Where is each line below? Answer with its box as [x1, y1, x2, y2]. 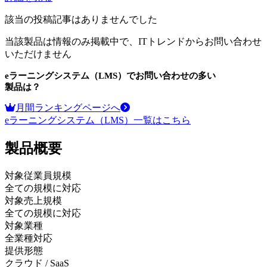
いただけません [5, 49, 72, 59]
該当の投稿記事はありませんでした [5, 14, 157, 24]
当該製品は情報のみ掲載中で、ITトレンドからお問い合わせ [5, 36, 262, 46]
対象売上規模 [5, 195, 62, 206]
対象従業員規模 [5, 170, 72, 181]
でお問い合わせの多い [126, 71, 216, 80]
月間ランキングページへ [15, 103, 120, 113]
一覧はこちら [133, 115, 191, 125]
